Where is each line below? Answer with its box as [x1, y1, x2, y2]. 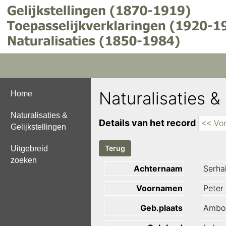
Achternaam [134, 163, 183, 174]
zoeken [11, 156, 37, 164]
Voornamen [136, 183, 183, 194]
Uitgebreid [11, 144, 48, 153]
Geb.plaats [140, 203, 183, 213]
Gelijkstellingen [11, 123, 66, 131]
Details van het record [99, 118, 196, 129]
